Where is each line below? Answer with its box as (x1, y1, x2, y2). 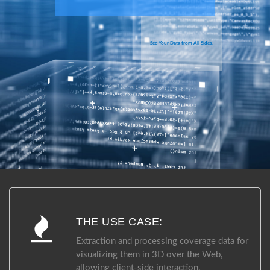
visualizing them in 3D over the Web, (76, 250, 222, 259)
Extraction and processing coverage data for (76, 236, 248, 246)
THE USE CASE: (76, 215, 163, 228)
